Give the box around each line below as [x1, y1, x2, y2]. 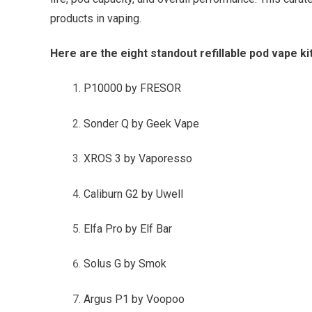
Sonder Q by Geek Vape [84, 116, 199, 130]
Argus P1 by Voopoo [84, 292, 185, 306]
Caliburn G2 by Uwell [84, 187, 183, 201]
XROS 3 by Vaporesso [84, 152, 192, 166]
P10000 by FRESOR [84, 81, 181, 95]
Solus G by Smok [84, 257, 166, 271]
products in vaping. [50, 11, 141, 25]
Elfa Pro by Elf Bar [84, 221, 172, 235]
